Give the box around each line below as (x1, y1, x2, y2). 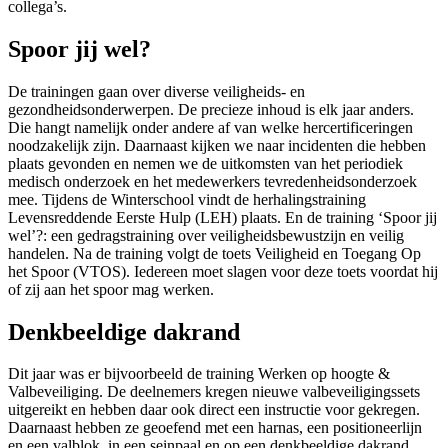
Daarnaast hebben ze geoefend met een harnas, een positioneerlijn (8, 419, 422, 437)
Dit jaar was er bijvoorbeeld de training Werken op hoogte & (8, 365, 390, 383)
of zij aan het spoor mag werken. (8, 280, 214, 298)
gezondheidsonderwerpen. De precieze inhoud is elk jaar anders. (8, 100, 414, 118)
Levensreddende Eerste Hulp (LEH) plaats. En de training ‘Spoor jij (8, 208, 437, 226)
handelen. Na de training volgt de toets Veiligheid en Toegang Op (8, 244, 421, 262)
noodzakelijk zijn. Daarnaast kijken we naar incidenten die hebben (8, 136, 426, 154)
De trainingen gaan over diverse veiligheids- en (8, 82, 305, 100)
